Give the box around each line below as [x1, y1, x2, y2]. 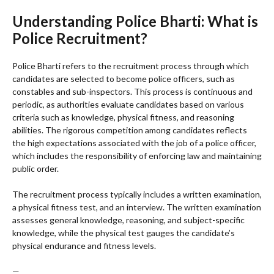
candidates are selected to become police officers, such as [12, 73, 235, 84]
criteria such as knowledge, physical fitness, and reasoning [12, 112, 234, 123]
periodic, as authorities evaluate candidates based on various [12, 99, 244, 110]
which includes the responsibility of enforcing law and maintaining [12, 150, 262, 161]
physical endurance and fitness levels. [12, 240, 156, 251]
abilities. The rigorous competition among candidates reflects [12, 125, 247, 136]
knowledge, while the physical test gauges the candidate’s [12, 228, 235, 239]
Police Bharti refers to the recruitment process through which [12, 61, 249, 72]
